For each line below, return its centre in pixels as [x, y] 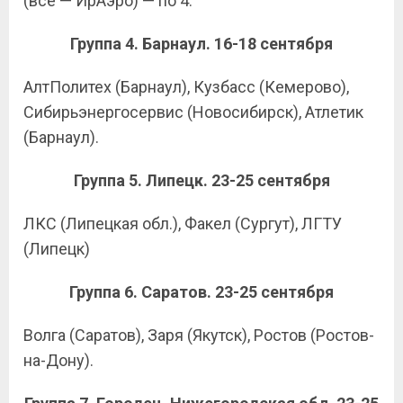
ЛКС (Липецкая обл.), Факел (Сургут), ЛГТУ [183, 224]
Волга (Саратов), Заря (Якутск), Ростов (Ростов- [199, 335]
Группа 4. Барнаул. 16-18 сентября [201, 44]
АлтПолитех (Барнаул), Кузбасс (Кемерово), [186, 87]
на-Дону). [58, 360]
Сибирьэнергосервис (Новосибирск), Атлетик [193, 112]
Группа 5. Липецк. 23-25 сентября [201, 180]
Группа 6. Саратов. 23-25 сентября [201, 292]
